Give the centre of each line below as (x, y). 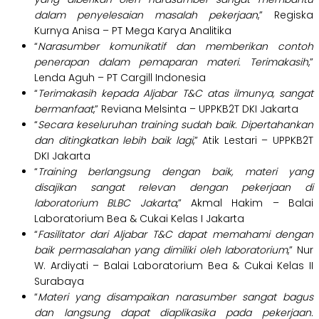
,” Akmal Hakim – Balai (245, 203)
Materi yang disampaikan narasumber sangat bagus (176, 297)
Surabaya (59, 282)
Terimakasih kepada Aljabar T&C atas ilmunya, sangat (176, 94)
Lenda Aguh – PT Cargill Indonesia (120, 78)
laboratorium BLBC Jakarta (105, 203)
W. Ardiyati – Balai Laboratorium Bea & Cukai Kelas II (174, 266)
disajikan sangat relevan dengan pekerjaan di (174, 188)
